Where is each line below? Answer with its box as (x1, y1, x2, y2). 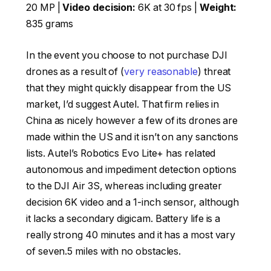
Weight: (199, 1, 237, 13)
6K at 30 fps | (135, 1, 200, 13)
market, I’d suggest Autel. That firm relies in (26, 98, 220, 110)
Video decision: (62, 1, 136, 13)
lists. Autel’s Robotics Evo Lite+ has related (26, 147, 216, 159)
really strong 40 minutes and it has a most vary (26, 229, 236, 241)
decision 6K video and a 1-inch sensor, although (26, 196, 240, 208)
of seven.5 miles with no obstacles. (26, 245, 181, 257)
